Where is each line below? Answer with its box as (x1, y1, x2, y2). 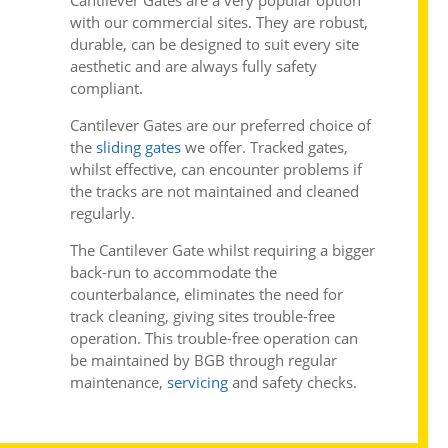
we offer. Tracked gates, (180, 137, 348, 158)
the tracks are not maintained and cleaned (69, 181, 359, 202)
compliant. (69, 78, 143, 99)
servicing (166, 372, 228, 393)
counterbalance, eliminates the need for (69, 284, 343, 305)
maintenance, (69, 372, 167, 393)
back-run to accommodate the (69, 262, 277, 283)
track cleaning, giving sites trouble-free (69, 306, 335, 327)
